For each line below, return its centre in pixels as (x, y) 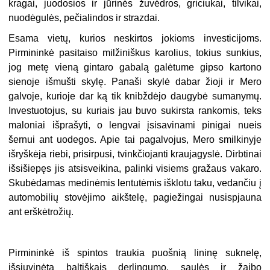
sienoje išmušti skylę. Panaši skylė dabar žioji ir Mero (135, 81)
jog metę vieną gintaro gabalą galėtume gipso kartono (135, 67)
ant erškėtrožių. (41, 212)
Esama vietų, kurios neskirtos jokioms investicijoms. (135, 38)
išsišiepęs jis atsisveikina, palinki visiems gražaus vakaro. (135, 168)
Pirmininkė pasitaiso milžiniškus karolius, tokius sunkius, (135, 52)
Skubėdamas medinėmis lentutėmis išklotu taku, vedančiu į (135, 183)
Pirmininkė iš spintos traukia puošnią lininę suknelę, (135, 253)
